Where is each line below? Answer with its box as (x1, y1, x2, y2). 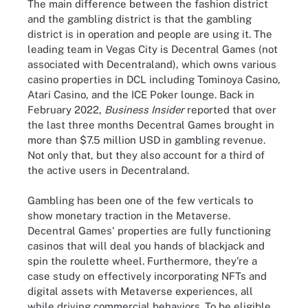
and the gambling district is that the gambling (27, 12, 252, 25)
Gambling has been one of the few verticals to (27, 195, 253, 206)
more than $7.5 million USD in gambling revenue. (27, 133, 265, 146)
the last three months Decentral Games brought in (27, 118, 274, 131)
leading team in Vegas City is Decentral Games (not (27, 43, 278, 55)
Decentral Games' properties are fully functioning (27, 225, 271, 236)
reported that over (184, 103, 276, 115)
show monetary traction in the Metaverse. (27, 210, 230, 221)
